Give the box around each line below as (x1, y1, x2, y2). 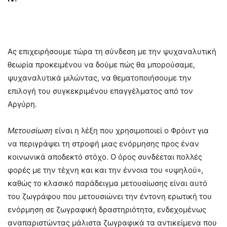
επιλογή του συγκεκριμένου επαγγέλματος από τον (8, 86, 193, 96)
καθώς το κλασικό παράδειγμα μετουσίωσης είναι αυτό (8, 178, 207, 188)
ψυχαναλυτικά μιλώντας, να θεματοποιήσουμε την (8, 73, 192, 83)
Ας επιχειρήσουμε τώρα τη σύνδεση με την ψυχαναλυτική (8, 47, 216, 57)
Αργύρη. (8, 99, 37, 109)
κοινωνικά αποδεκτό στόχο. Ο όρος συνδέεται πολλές (8, 152, 202, 162)
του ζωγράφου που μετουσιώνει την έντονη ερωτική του (8, 192, 212, 202)
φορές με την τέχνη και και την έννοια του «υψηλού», (8, 165, 203, 175)
